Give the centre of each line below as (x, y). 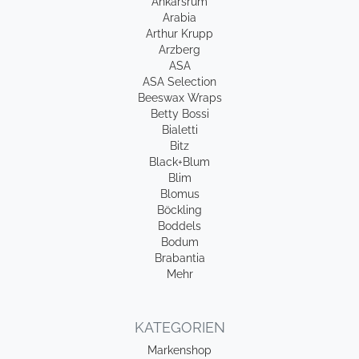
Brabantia (179, 258)
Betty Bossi (179, 114)
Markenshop (179, 350)
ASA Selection (179, 82)
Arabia (179, 18)
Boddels (179, 226)
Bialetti (179, 130)
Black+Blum (179, 162)
